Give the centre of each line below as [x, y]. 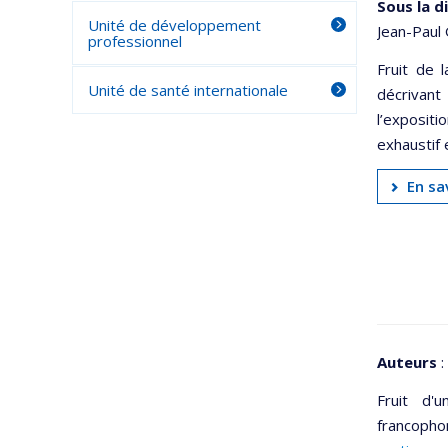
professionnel [135, 41]
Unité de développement [174, 25]
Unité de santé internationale [188, 90]
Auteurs [407, 362]
